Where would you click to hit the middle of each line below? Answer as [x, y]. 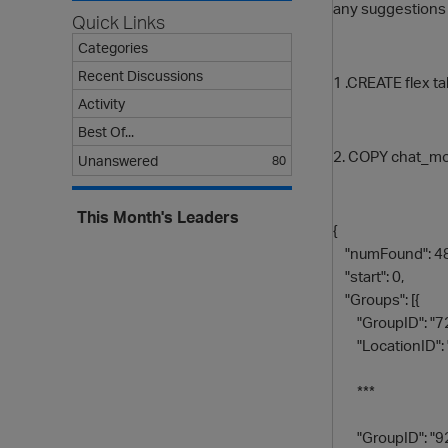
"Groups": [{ [376, 299]
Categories [113, 47]
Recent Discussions [140, 75]
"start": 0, [368, 276]
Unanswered [118, 160]
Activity [101, 103]
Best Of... [106, 131]
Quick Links [118, 22]
